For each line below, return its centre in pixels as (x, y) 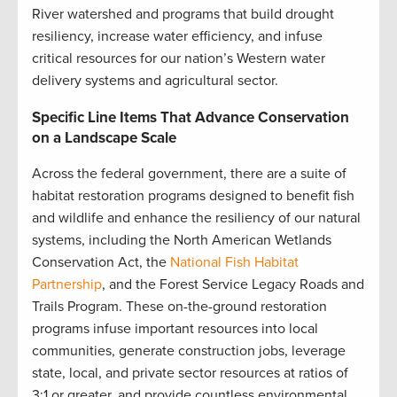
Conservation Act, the (101, 263)
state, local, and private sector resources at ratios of (190, 374)
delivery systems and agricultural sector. (155, 81)
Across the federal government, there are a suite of (189, 174)
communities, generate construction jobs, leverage (189, 351)
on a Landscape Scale (104, 138)
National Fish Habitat (234, 263)
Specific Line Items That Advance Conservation (191, 118)
